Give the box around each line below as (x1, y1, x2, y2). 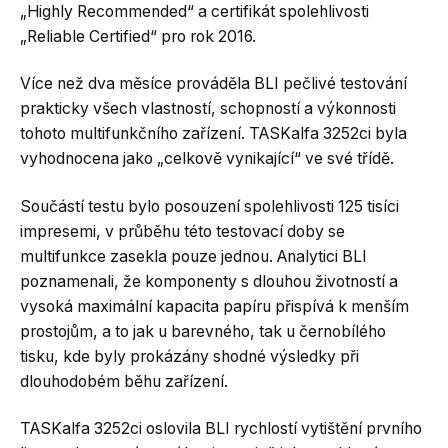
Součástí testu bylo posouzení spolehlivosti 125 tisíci (20, 196, 399, 216)
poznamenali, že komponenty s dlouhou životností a (20, 271, 398, 291)
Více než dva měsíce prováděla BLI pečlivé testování (20, 74, 407, 93)
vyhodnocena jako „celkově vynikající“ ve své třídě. (20, 149, 394, 168)
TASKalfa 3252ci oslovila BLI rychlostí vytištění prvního (20, 419, 422, 438)
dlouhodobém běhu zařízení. (20, 371, 228, 391)
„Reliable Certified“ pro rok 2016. (20, 26, 256, 46)
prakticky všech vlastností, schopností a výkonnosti (20, 99, 396, 118)
